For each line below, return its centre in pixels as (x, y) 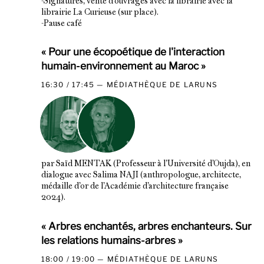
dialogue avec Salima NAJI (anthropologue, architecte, (141, 176)
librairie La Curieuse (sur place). (100, 13)
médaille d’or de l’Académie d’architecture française (135, 187)
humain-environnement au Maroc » (123, 66)
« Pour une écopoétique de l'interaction (133, 52)
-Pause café (61, 24)
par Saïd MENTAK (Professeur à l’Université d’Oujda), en (146, 164)
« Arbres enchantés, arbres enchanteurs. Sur (146, 226)
